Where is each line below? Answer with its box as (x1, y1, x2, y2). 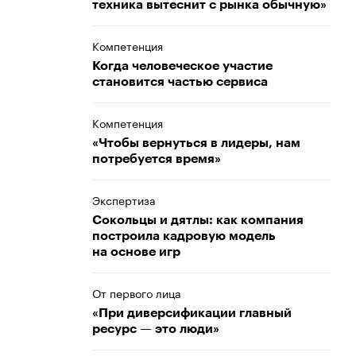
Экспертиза (92, 191, 156, 208)
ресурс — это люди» (92, 323, 219, 335)
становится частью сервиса (92, 75, 268, 88)
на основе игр (92, 246, 180, 258)
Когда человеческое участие (92, 60, 273, 72)
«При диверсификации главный (92, 307, 292, 319)
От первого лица (92, 284, 181, 301)
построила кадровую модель (92, 230, 276, 242)
